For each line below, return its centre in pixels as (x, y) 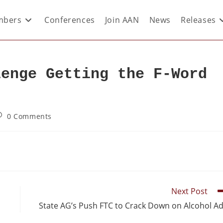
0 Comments (30, 116)
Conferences (70, 20)
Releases (198, 20)
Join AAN (122, 20)
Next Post (189, 191)
